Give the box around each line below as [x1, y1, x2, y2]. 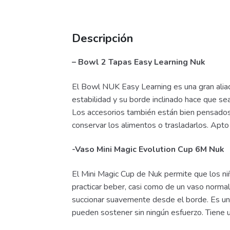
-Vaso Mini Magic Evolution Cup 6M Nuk [72, 144, 225, 156]
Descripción [72, 31, 133, 47]
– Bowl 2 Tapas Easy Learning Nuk [72, 56, 206, 68]
